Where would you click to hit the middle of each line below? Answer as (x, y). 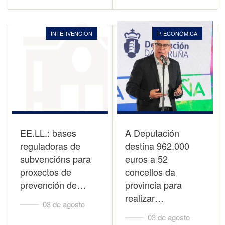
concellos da (150, 172)
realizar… (144, 198)
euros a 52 (146, 159)
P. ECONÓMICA (177, 33)
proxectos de (46, 172)
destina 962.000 (157, 146)
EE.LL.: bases (48, 133)
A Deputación (152, 133)
